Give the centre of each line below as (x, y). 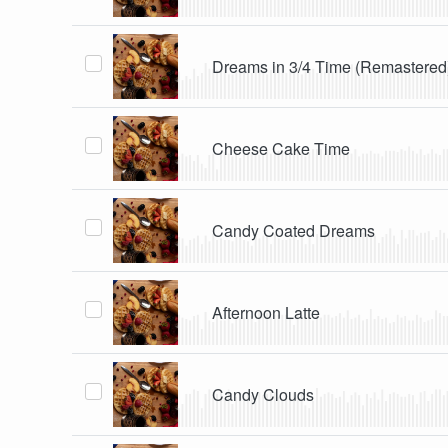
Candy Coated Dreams (294, 230)
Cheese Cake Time (281, 148)
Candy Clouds (263, 394)
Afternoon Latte (266, 312)
